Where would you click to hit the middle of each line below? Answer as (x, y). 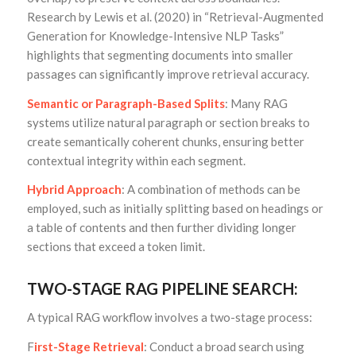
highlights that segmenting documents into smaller (160, 54)
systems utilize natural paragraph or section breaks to (168, 122)
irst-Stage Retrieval (89, 346)
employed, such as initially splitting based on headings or (175, 209)
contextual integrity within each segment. (136, 160)
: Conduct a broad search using (224, 346)
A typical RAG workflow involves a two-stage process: (169, 317)
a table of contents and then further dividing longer (161, 228)
